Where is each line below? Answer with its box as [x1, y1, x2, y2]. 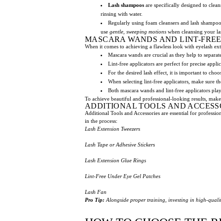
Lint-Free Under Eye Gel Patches [85, 173, 160, 179]
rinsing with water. [101, 10, 143, 17]
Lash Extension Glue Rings [85, 157, 146, 163]
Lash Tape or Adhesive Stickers [85, 141, 155, 147]
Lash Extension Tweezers [85, 125, 140, 132]
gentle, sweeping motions [110, 28, 166, 35]
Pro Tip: [85, 196, 105, 203]
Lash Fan [85, 188, 107, 195]
